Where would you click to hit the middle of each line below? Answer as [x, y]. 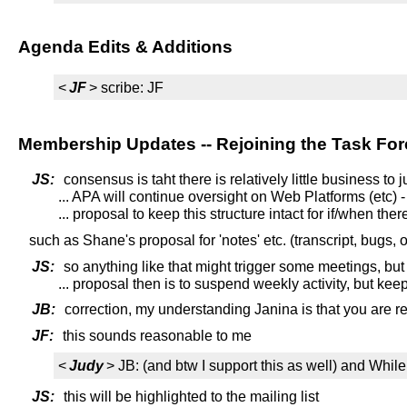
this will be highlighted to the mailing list [189, 396]
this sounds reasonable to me [155, 335]
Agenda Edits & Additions [125, 47]
